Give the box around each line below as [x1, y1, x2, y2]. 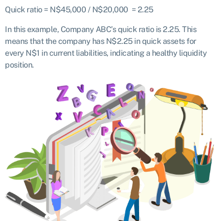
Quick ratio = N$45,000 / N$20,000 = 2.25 [5, 5, 153, 15]
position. [5, 60, 34, 70]
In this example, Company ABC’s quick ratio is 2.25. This [5, 25, 196, 35]
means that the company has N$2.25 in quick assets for [5, 37, 196, 46]
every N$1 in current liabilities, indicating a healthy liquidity [5, 48, 207, 58]
